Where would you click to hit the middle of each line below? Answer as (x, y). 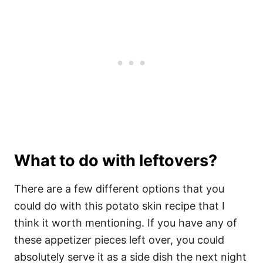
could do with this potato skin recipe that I (119, 206)
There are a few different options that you (119, 189)
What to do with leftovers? (116, 161)
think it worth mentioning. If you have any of (126, 223)
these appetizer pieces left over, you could (119, 240)
